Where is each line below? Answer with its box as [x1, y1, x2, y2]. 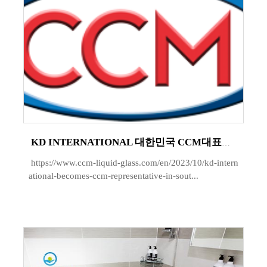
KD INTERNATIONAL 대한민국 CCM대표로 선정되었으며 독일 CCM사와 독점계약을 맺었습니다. [222, 138, 230, 147]
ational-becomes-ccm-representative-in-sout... [29, 170, 198, 181]
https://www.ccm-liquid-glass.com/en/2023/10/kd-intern [29, 157, 238, 167]
